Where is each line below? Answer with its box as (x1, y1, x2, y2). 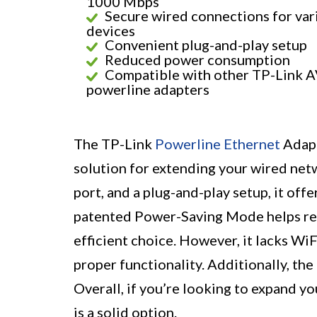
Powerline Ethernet (155, 135, 280, 153)
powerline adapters (86, 81, 209, 98)
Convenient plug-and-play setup (105, 36, 307, 54)
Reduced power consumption (105, 51, 290, 69)
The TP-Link (74, 135, 155, 153)
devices (86, 22, 135, 40)
